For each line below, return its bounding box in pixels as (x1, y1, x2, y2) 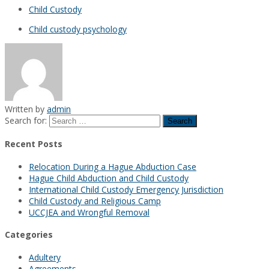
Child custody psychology (29, 23, 127, 35)
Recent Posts (5, 138, 62, 150)
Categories (5, 229, 53, 241)
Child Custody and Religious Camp (29, 195, 161, 207)
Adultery (29, 252, 61, 264)
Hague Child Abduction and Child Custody (29, 172, 189, 184)
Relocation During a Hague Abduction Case (29, 160, 196, 172)
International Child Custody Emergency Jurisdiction (29, 183, 223, 195)
